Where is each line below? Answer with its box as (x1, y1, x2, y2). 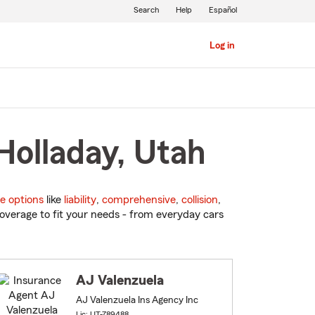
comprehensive (102, 194, 176, 206)
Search (133, 6, 159, 14)
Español (208, 6, 237, 14)
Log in (209, 41, 235, 51)
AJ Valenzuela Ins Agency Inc (76, 295, 198, 306)
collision (181, 194, 218, 206)
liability (64, 194, 96, 206)
